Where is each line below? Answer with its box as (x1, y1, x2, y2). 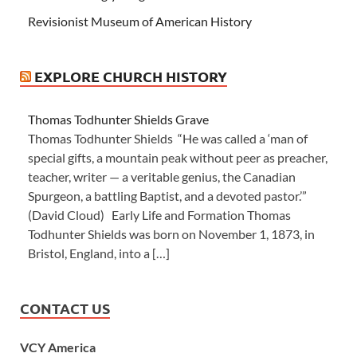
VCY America (20, 339, 96, 355)
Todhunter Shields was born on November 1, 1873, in (28, 226, 315, 241)
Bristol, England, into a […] (28, 245, 170, 261)
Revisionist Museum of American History (28, 13, 252, 29)
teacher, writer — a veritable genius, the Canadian (28, 168, 296, 184)
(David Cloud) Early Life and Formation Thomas (28, 206, 291, 222)
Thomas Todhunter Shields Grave (28, 111, 209, 127)
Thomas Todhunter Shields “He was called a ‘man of (28, 130, 308, 146)
